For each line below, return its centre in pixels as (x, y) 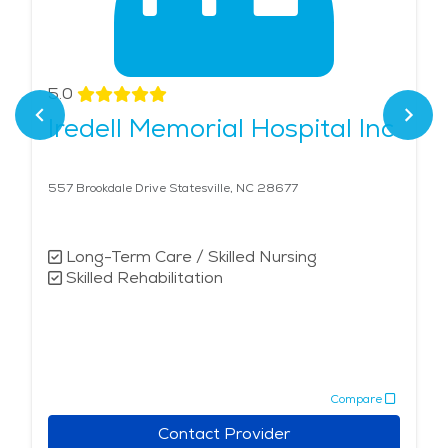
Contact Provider (224, 434)
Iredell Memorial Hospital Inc (221, 128)
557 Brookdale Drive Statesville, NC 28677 (173, 188)
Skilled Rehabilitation (144, 278)
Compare (356, 398)
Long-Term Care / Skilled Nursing (191, 257)
